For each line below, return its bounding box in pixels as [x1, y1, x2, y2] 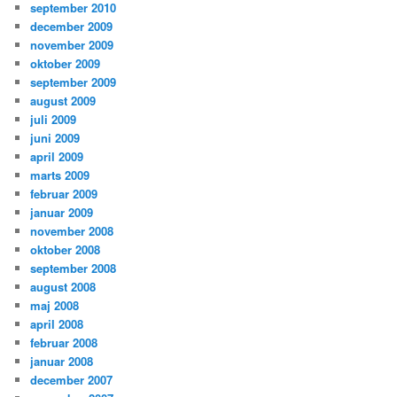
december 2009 [30, 18, 113, 35]
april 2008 [30, 315, 84, 333]
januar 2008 [30, 353, 94, 370]
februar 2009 [30, 185, 98, 203]
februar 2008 [30, 334, 98, 352]
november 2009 [30, 36, 114, 54]
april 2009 [30, 148, 84, 166]
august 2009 [30, 92, 97, 110]
